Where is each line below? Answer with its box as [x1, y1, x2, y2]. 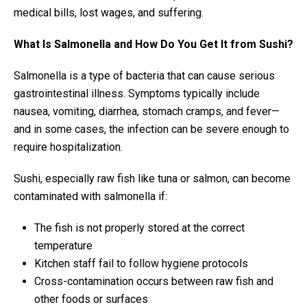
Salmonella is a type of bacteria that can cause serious [14, 69, 275, 82]
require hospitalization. [14, 140, 123, 153]
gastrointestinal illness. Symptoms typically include [14, 86, 260, 100]
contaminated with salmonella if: [14, 189, 167, 203]
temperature [34, 238, 93, 252]
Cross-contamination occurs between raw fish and [34, 274, 273, 288]
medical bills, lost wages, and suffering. [14, 5, 204, 19]
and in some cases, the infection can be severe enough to [14, 122, 289, 136]
